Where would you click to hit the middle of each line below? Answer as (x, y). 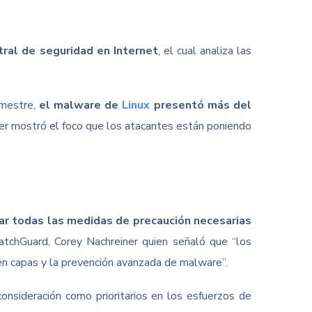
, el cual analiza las (205, 51)
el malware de (80, 105)
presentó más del (201, 105)
